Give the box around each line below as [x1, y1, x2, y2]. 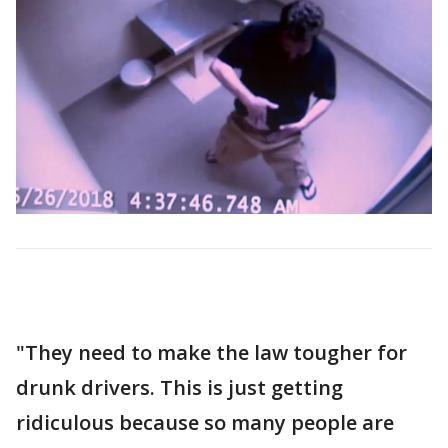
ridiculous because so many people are [16, 409, 394, 436]
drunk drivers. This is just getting [16, 374, 343, 401]
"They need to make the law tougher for [16, 339, 407, 366]
